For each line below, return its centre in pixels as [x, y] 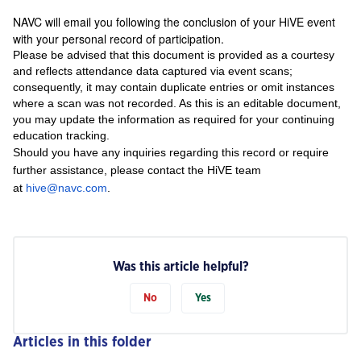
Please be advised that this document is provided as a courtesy [174, 55]
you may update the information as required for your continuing [174, 119]
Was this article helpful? [180, 267]
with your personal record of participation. [118, 39]
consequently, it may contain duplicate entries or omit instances [174, 87]
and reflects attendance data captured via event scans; [153, 71]
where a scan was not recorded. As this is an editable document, [177, 103]
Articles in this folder [82, 342]
